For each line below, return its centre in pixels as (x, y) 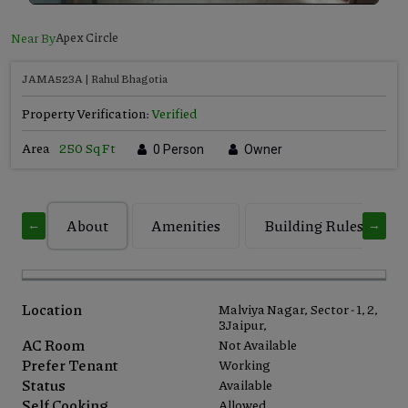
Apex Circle (87, 37)
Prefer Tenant (70, 364)
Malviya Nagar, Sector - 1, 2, (298, 308)
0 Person (177, 149)
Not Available (258, 344)
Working (245, 364)
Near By (33, 38)
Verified (174, 112)
